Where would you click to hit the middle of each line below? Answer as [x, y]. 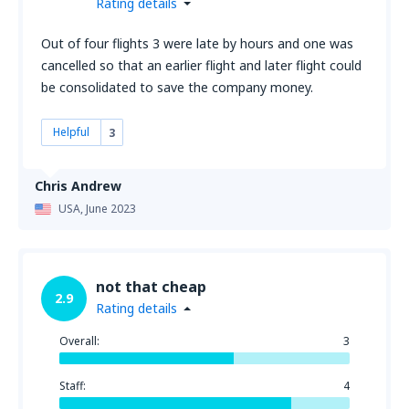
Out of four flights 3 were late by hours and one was [197, 43]
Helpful [71, 132]
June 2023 [111, 209]
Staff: [73, 386]
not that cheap [151, 287]
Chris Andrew [78, 186]
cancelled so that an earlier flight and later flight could [201, 65]
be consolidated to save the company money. [177, 87]
